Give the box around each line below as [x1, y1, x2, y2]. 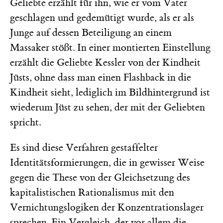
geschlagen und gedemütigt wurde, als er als [10, 11, 194, 24]
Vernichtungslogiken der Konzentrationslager [10, 201, 204, 214]
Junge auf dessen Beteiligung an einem [10, 26, 172, 39]
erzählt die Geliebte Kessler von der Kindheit [10, 56, 201, 69]
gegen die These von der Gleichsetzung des [10, 171, 190, 184]
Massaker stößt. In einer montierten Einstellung [10, 41, 211, 54]
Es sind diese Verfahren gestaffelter [10, 141, 158, 154]
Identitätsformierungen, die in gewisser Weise [10, 156, 205, 169]
